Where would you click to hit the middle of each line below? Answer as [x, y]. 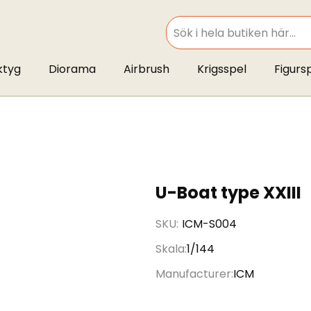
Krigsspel [221, 69]
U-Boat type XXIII [228, 193]
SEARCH [181, 40]
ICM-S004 [209, 224]
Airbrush [146, 69]
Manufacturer [193, 274]
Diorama [72, 69]
